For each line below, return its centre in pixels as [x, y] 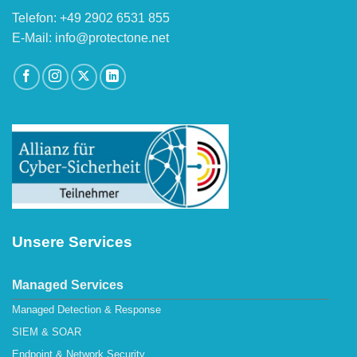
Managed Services [68, 284]
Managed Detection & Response [86, 310]
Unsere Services [72, 241]
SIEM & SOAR [47, 332]
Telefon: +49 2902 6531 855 [91, 18]
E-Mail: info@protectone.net [90, 37]
